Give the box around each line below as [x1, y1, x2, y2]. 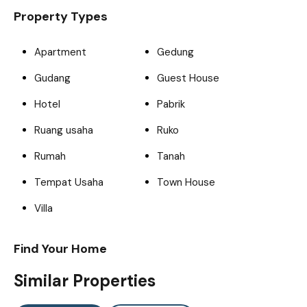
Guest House [157, 71, 219, 86]
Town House [157, 175, 215, 190]
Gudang [34, 71, 71, 86]
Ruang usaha [34, 123, 93, 138]
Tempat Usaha [34, 175, 103, 190]
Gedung [157, 45, 194, 60]
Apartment [34, 45, 86, 60]
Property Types [14, 8, 108, 25]
